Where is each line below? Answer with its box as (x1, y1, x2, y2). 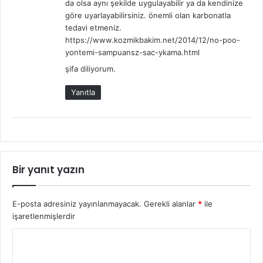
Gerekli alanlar (144, 198, 198, 208)
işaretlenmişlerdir (12, 211, 75, 221)
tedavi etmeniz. (65, 22, 122, 32)
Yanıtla (71, 87, 95, 97)
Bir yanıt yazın (12, 162, 85, 177)
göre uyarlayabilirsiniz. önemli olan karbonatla (65, 10, 231, 20)
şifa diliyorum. (65, 63, 116, 73)
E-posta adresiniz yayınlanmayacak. (12, 198, 141, 208)
